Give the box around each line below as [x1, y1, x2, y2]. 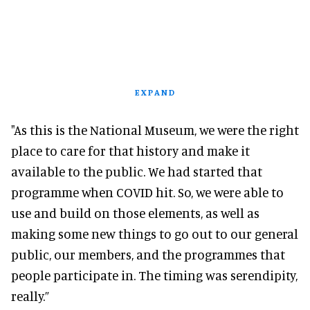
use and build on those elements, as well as [11, 204, 259, 221]
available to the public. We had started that [11, 163, 262, 179]
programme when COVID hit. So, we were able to [11, 183, 284, 200]
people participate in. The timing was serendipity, [11, 266, 298, 283]
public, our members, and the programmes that [11, 246, 285, 262]
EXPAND [134, 86, 176, 98]
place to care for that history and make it [11, 142, 250, 158]
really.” [11, 287, 49, 304]
